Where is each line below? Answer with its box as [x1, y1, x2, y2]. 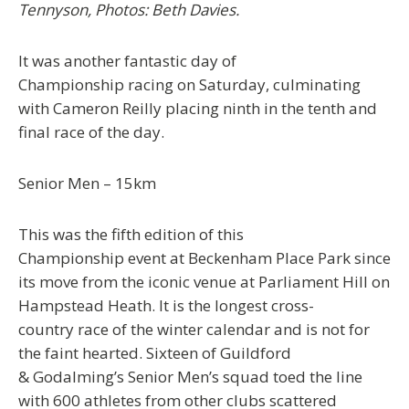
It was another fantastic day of [18, 49, 236, 71]
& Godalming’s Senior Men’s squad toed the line [18, 365, 362, 387]
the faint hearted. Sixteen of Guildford [18, 341, 291, 363]
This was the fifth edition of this [18, 223, 244, 245]
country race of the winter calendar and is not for [18, 318, 370, 340]
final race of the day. [18, 121, 186, 142]
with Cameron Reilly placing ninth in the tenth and [18, 97, 377, 119]
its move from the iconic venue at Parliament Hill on [18, 270, 390, 292]
